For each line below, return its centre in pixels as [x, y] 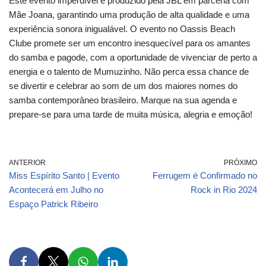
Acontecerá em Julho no [56, 189]
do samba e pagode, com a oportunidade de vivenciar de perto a [133, 57]
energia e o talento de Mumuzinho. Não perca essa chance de [129, 71]
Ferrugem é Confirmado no [205, 175]
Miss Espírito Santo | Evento [64, 175]
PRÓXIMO [240, 162]
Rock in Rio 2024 [224, 189]
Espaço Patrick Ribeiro [53, 204]
